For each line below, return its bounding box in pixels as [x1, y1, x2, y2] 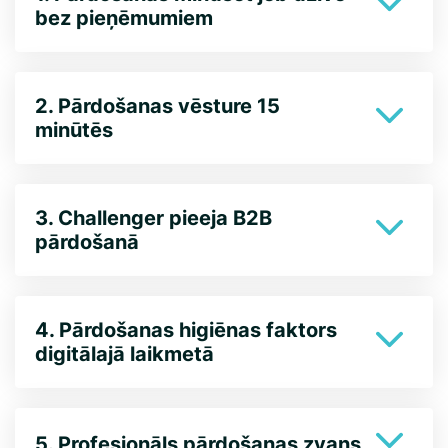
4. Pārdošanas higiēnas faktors [35, 318, 337, 342]
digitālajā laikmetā [35, 342, 214, 366]
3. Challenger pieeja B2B [35, 206, 272, 230]
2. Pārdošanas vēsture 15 [35, 94, 280, 118]
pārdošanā [35, 230, 139, 254]
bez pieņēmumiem [35, 6, 213, 30]
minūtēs [35, 118, 113, 142]
